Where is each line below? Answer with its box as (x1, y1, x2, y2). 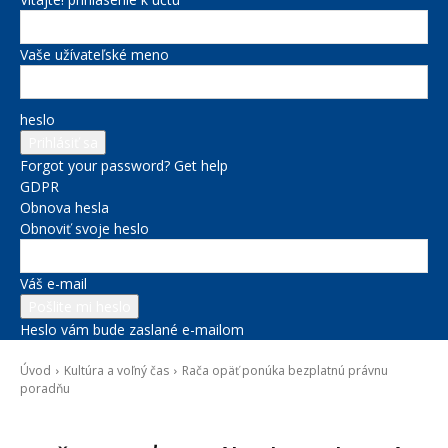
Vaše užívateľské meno (20, 45, 169, 64)
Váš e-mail (20, 274, 87, 293)
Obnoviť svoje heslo (20, 219, 149, 238)
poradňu (20, 380, 70, 397)
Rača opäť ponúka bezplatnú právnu (182, 362, 388, 379)
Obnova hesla (20, 198, 109, 217)
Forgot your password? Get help (20, 156, 228, 175)
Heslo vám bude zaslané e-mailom (20, 320, 244, 339)
